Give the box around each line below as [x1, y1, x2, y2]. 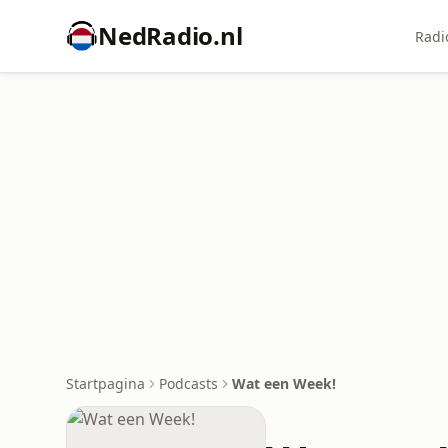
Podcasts [159, 374, 218, 393]
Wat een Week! [232, 374, 336, 393]
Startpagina [66, 374, 145, 393]
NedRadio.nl [98, 19, 243, 52]
